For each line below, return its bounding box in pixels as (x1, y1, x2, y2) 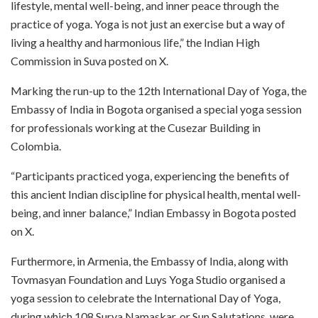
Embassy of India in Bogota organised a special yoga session (11, 102, 302, 116)
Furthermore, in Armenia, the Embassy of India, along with (11, 253, 288, 268)
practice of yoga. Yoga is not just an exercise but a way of (11, 16, 285, 31)
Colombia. (11, 138, 61, 153)
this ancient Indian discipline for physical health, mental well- (11, 187, 301, 201)
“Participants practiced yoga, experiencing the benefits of (11, 168, 290, 182)
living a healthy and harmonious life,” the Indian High (11, 35, 260, 49)
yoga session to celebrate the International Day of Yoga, (11, 290, 280, 305)
